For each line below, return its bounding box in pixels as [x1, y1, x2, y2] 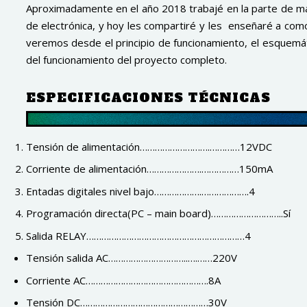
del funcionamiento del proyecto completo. [25, 52, 227, 66]
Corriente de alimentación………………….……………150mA [25, 162, 273, 176]
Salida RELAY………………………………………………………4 [25, 228, 251, 243]
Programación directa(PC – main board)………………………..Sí [25, 206, 291, 221]
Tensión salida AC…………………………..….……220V [25, 251, 237, 265]
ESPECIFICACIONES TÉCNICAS [25, 88, 271, 106]
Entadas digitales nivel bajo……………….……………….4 [25, 184, 255, 198]
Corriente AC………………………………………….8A [25, 273, 221, 287]
